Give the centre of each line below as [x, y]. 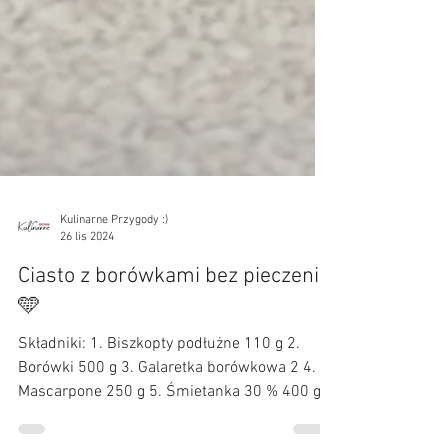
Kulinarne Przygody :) [114, 308]
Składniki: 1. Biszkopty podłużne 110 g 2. [159, 432]
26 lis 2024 [87, 324]
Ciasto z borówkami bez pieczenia [174, 364]
